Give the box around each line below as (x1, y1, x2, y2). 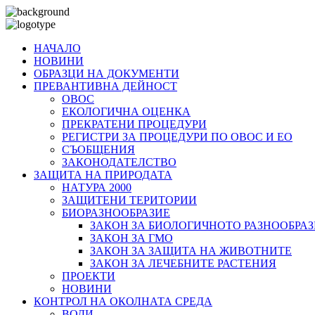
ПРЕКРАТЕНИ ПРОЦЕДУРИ (62, 118, 207, 130)
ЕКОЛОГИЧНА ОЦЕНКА (62, 105, 191, 117)
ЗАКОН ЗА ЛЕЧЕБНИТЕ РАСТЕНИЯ (90, 257, 276, 269)
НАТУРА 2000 (62, 181, 131, 193)
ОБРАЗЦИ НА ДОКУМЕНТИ (34, 67, 179, 79)
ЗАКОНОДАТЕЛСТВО (62, 156, 176, 168)
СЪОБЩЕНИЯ (62, 143, 135, 155)
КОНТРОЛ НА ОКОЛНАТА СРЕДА (34, 295, 212, 307)
